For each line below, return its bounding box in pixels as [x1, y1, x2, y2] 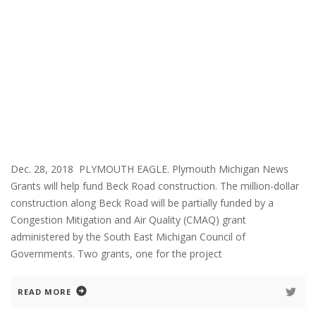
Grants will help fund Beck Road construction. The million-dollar [11, 178, 299, 193]
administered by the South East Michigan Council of [11, 229, 245, 243]
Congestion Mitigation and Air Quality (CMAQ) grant [11, 212, 246, 226]
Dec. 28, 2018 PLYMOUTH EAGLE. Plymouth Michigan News [11, 162, 294, 176]
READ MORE [18, 286, 71, 297]
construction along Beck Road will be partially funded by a [11, 195, 274, 209]
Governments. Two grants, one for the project [11, 246, 222, 260]
